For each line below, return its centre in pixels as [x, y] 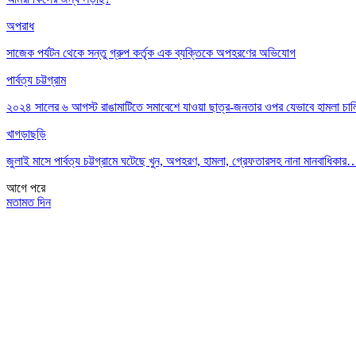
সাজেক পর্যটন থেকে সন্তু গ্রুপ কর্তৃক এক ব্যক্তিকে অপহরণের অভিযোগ [151, 52]
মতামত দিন [29, 202]
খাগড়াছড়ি [26, 133]
